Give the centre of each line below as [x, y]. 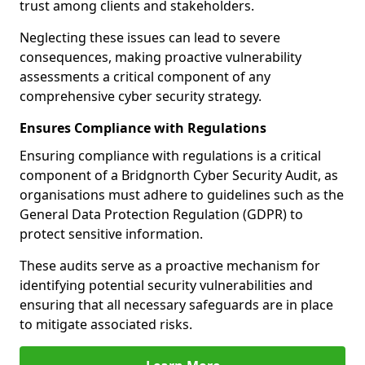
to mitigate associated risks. [106, 324]
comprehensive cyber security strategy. [141, 96]
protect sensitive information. [111, 234]
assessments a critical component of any [145, 77]
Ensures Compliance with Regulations [143, 128]
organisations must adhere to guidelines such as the [182, 195]
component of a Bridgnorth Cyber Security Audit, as [179, 175]
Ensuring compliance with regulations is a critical [170, 156]
